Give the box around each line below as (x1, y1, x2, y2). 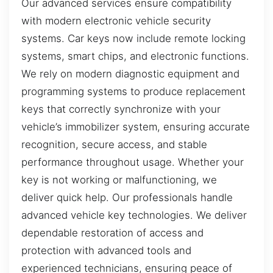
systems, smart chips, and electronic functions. (21, 49, 249, 62)
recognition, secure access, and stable (21, 138, 207, 151)
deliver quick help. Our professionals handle (21, 191, 233, 204)
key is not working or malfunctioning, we (21, 173, 217, 186)
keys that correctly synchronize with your (21, 102, 221, 115)
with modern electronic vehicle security (21, 14, 211, 27)
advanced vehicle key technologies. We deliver (21, 208, 247, 221)
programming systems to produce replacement (21, 85, 246, 97)
